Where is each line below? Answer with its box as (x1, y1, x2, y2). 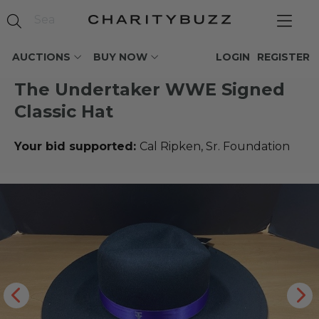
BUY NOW (93, 51, 147, 63)
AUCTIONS (12, 51, 70, 63)
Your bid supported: (14, 140, 140, 153)
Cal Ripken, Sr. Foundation (140, 140, 290, 153)
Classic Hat (14, 101, 113, 122)
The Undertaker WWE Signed (14, 79, 285, 100)
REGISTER (257, 51, 310, 63)
